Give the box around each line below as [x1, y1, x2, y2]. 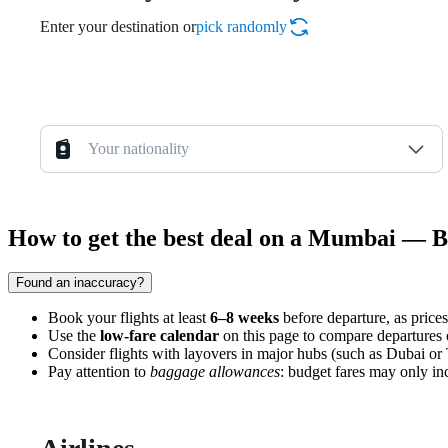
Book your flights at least [48, 309, 210, 327]
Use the [48, 327, 100, 345]
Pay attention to [48, 363, 150, 381]
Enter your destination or [40, 18, 196, 36]
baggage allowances [150, 363, 280, 381]
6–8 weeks [210, 309, 279, 327]
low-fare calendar [100, 327, 219, 345]
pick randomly [196, 18, 287, 36]
